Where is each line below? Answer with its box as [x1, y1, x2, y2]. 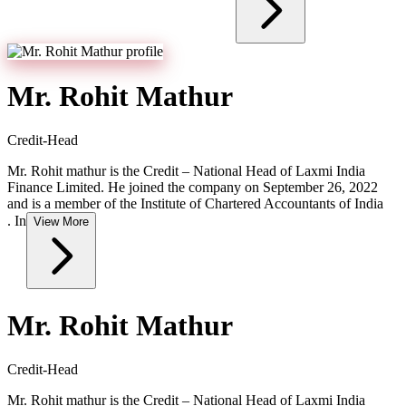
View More [34, 215, 89, 229]
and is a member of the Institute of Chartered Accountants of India [7, 196, 383, 212]
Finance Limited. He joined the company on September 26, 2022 [7, 179, 378, 196]
